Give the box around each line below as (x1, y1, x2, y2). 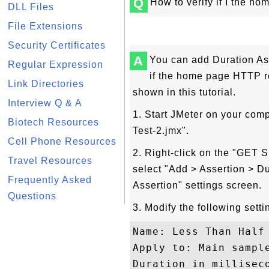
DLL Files (8, 2, 54, 12)
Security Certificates (8, 40, 106, 50)
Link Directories (8, 79, 84, 89)
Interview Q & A (8, 98, 82, 108)
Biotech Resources (8, 117, 99, 127)
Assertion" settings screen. (133, 180, 262, 190)
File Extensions (8, 21, 83, 31)
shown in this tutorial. (133, 87, 236, 97)
